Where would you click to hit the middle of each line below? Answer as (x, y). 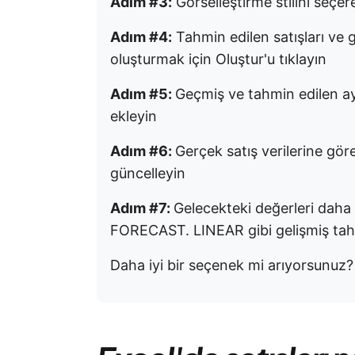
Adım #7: (142, 208)
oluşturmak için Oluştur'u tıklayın (218, 59)
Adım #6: (143, 151)
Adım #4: (141, 37)
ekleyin (134, 116)
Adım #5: (143, 94)
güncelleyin (148, 173)
